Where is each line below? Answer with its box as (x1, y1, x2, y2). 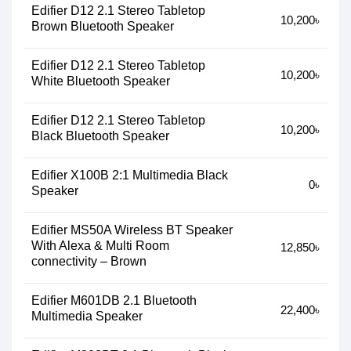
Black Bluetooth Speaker (31, 129, 169, 143)
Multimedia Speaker (31, 309, 143, 323)
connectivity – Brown (31, 255, 147, 268)
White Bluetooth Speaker (31, 74, 170, 88)
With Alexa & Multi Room (31, 239, 169, 252)
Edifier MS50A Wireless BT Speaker (31, 223, 233, 237)
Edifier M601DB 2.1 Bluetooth (31, 294, 197, 307)
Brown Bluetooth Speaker (31, 20, 174, 33)
